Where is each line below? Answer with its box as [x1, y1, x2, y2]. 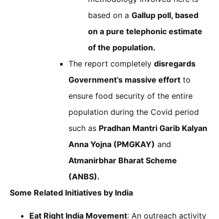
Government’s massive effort [68, 74, 180, 85]
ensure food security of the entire [68, 90, 193, 101]
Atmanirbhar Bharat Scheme [68, 155, 177, 165]
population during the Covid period [68, 107, 199, 117]
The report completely [68, 58, 154, 68]
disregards [154, 58, 196, 68]
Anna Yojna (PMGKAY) [68, 139, 155, 149]
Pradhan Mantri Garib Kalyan [99, 123, 207, 133]
